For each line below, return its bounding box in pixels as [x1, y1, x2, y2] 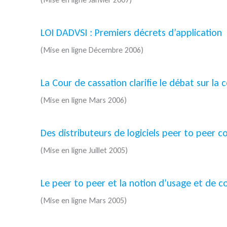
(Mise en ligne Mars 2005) [41, 196, 127, 206]
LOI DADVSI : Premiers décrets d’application [41, 26, 222, 39]
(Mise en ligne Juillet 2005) [41, 145, 128, 156]
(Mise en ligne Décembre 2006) [41, 45, 143, 55]
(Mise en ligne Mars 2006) [41, 95, 127, 105]
